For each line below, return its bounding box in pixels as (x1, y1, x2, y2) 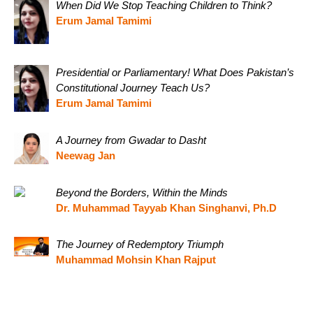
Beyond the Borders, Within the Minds (56, 187, 228, 199)
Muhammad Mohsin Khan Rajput (56, 254, 216, 266)
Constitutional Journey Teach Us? (56, 82, 210, 94)
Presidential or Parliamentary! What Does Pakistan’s (56, 66, 294, 79)
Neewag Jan (56, 150, 115, 162)
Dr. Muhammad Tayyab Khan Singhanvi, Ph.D (56, 202, 277, 214)
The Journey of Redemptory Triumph (56, 238, 224, 251)
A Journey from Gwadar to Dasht (56, 134, 206, 147)
